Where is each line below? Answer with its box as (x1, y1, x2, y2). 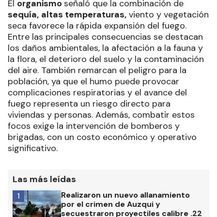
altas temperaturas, (41, 8, 126, 20)
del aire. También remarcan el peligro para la (8, 64, 186, 76)
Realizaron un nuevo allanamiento (61, 189, 190, 200)
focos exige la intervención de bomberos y (8, 120, 180, 132)
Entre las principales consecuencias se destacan (8, 31, 203, 43)
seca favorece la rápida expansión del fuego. (8, 19, 186, 31)
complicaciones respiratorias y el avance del (8, 86, 187, 98)
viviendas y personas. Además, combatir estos (8, 108, 195, 121)
